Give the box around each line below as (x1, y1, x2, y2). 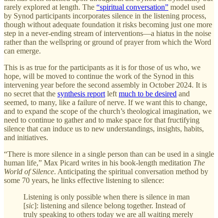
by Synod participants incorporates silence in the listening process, (4, 11, 206, 20)
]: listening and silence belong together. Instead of (34, 201, 185, 210)
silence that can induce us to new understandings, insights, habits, (4, 124, 204, 133)
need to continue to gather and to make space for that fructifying (4, 115, 200, 124)
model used (168, 2, 205, 11)
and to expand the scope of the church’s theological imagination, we (4, 107, 212, 115)
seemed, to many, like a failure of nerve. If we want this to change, (4, 98, 207, 107)
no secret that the (4, 89, 57, 98)
